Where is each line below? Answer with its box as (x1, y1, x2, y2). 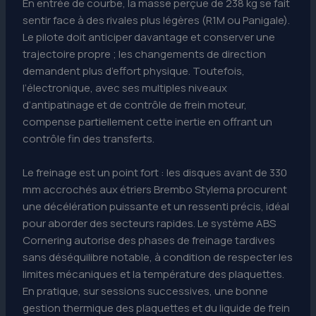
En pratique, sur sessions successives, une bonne (23, 283, 269, 298)
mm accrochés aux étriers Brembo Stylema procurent (23, 181, 288, 197)
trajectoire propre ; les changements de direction (23, 46, 267, 61)
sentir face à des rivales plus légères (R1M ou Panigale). (23, 12, 291, 28)
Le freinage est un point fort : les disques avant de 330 (23, 164, 288, 180)
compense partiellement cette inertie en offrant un (23, 114, 273, 129)
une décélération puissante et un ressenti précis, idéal (23, 198, 290, 214)
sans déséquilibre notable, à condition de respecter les (23, 249, 293, 265)
